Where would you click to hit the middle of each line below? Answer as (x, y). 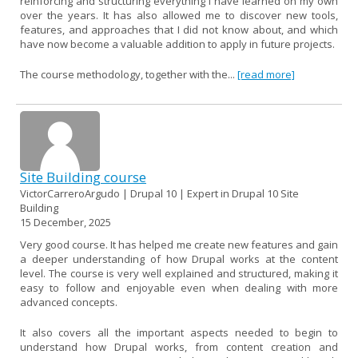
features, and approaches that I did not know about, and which (179, 29)
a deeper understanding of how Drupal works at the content (179, 259)
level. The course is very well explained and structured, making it (179, 273)
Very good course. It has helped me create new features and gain (179, 244)
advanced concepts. (69, 302)
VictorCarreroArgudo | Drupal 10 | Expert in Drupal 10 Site (159, 193)
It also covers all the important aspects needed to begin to (179, 332)
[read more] (266, 74)
